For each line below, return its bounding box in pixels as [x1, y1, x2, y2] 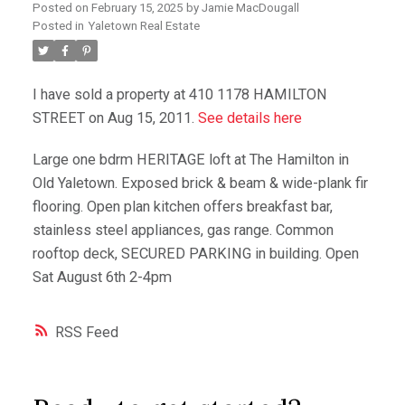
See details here [197, 108, 302, 127]
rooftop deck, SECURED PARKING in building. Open [32, 244, 359, 262]
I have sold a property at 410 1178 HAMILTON [32, 85, 327, 103]
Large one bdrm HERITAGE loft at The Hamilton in [32, 150, 349, 168]
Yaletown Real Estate [87, 18, 200, 33]
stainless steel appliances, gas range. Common [32, 221, 334, 239]
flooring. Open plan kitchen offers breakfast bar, [32, 197, 333, 215]
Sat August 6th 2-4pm [32, 268, 172, 286]
